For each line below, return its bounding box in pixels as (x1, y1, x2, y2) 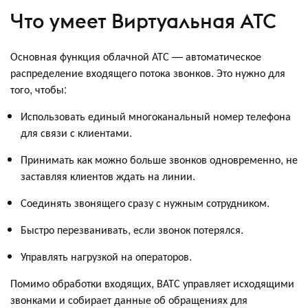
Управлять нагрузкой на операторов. (21, 248, 192, 265)
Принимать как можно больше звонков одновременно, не (21, 151, 298, 168)
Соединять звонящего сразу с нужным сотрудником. (21, 195, 269, 211)
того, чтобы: (10, 81, 67, 98)
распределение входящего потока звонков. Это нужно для (10, 65, 285, 81)
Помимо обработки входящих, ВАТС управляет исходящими (10, 275, 294, 291)
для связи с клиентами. (21, 124, 132, 141)
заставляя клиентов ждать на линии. (21, 168, 195, 184)
